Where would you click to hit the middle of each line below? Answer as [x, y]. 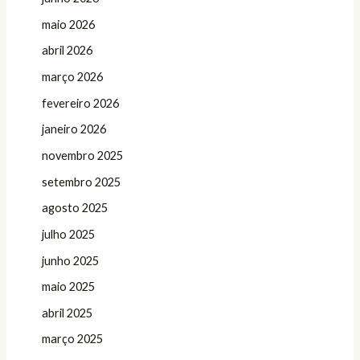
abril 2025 [67, 313]
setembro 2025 [81, 182]
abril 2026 [67, 51]
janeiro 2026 [74, 129]
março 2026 [72, 77]
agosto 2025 [74, 208]
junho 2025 [70, 260]
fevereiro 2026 [80, 103]
